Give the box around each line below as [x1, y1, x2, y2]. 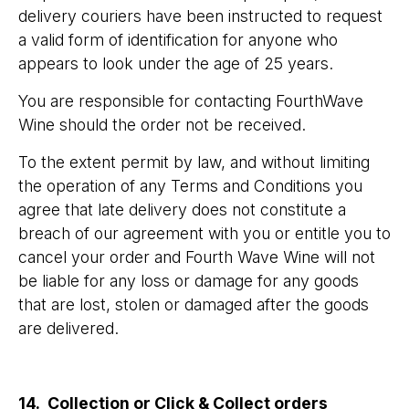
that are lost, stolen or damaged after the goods [18, 295, 369, 314]
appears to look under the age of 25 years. [18, 54, 333, 73]
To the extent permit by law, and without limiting [18, 152, 370, 172]
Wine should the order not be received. [18, 115, 306, 134]
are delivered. [18, 319, 119, 338]
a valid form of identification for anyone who [18, 30, 338, 49]
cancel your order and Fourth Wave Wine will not [18, 247, 375, 267]
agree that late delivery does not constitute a [18, 200, 346, 219]
